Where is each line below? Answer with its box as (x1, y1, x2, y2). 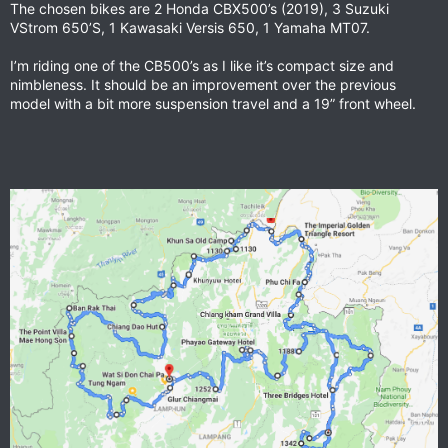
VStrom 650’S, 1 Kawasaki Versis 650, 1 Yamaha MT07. (10, 19, 370, 36)
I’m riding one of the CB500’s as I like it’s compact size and (10, 57, 394, 74)
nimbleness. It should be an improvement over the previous (10, 76, 396, 93)
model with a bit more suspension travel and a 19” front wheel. (10, 95, 416, 112)
